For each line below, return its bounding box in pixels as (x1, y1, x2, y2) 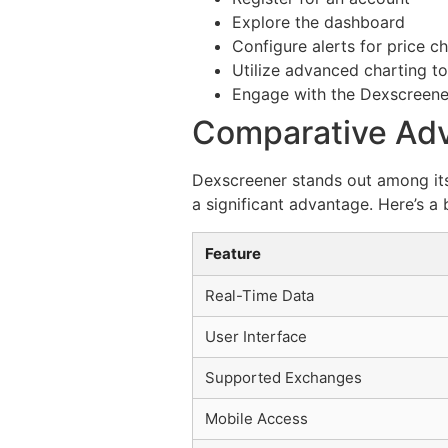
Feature (205, 244, 261, 264)
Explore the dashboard (232, 12, 405, 33)
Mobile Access (205, 409, 308, 429)
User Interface (205, 327, 307, 347)
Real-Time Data (205, 286, 314, 306)
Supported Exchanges (205, 368, 362, 388)
